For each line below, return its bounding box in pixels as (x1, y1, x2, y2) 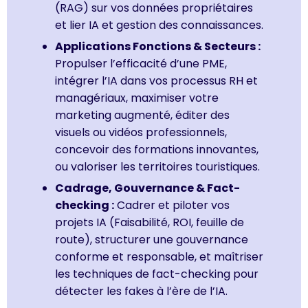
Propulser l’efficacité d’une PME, (55, 55, 227, 71)
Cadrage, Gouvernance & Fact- (55, 179, 240, 196)
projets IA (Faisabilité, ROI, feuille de (55, 214, 244, 230)
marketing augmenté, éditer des (55, 107, 230, 123)
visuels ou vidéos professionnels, (55, 124, 227, 140)
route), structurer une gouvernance (55, 231, 248, 247)
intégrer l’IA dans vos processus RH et (55, 72, 258, 89)
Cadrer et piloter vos (114, 197, 230, 213)
